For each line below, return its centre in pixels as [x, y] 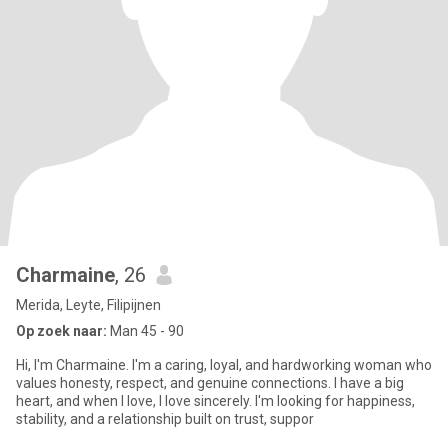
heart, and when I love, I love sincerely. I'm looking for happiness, [215, 401]
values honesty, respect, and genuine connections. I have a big [210, 383]
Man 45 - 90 [145, 331]
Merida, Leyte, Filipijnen [88, 305]
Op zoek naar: [61, 331]
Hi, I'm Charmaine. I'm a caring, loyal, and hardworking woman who [224, 365]
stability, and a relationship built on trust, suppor [165, 419]
